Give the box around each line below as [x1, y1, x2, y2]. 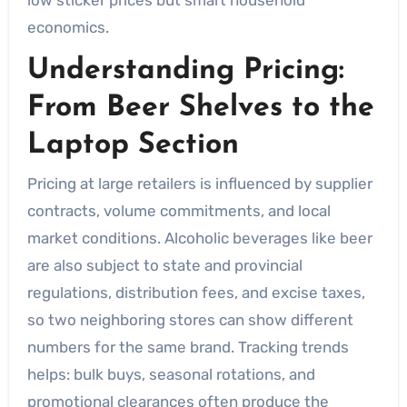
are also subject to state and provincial [26, 256, 303, 274]
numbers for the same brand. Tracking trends [26, 338, 349, 356]
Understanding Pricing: [26, 55, 344, 85]
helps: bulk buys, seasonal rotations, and [26, 365, 315, 383]
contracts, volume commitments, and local [26, 202, 331, 220]
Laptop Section [26, 130, 239, 160]
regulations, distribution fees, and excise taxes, [26, 283, 365, 302]
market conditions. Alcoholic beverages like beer [26, 229, 372, 247]
